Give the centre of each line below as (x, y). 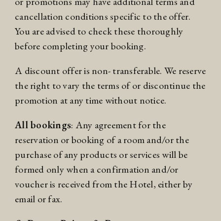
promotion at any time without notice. (91, 100)
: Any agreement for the (118, 125)
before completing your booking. (80, 46)
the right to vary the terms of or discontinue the (110, 86)
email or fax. (39, 199)
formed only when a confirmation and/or (97, 169)
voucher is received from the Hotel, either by (104, 184)
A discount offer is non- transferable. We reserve (110, 71)
